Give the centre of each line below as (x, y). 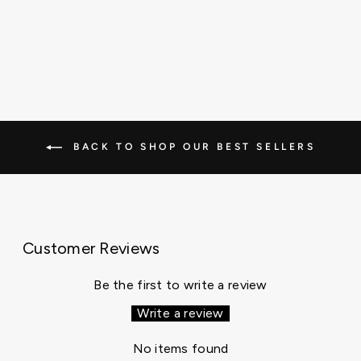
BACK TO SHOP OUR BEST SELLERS (192, 146)
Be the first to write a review (180, 284)
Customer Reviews (91, 248)
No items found (180, 348)
